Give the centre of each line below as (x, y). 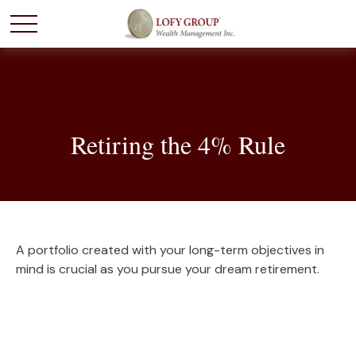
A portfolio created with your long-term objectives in (170, 250)
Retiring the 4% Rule (178, 144)
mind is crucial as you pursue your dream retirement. (168, 269)
